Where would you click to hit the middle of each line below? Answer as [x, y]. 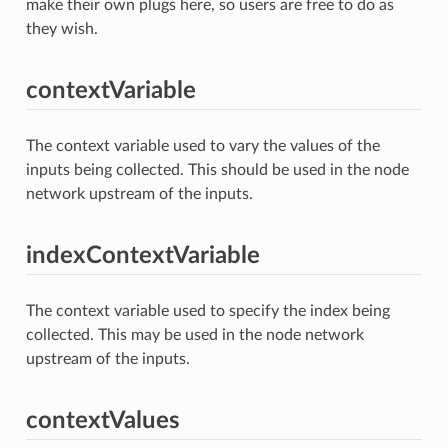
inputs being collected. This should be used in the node [217, 169]
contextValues [102, 420]
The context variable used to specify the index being [207, 310]
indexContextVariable [142, 255]
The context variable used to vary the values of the [202, 145]
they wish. [61, 28]
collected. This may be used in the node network [194, 334]
